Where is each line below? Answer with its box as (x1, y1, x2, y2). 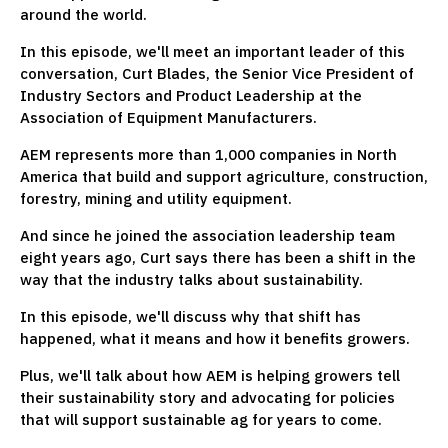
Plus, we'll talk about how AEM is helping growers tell (20, 365, 400, 385)
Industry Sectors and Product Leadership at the (20, 85, 362, 105)
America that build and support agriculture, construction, (20, 166, 428, 186)
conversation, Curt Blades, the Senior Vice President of (20, 63, 414, 83)
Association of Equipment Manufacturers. (20, 107, 317, 127)
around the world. (20, 4, 147, 24)
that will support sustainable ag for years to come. (20, 409, 386, 429)
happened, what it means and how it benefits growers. (20, 328, 410, 348)
